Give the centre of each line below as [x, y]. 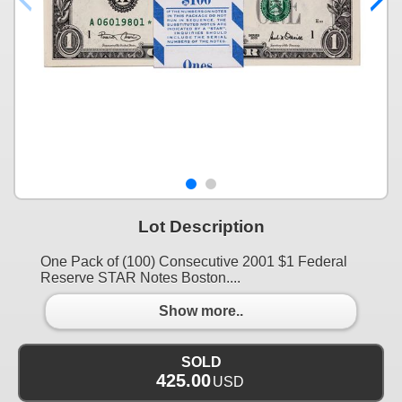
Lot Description [201, 226]
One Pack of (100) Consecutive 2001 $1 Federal [194, 261]
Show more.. [201, 311]
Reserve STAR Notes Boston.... [140, 277]
